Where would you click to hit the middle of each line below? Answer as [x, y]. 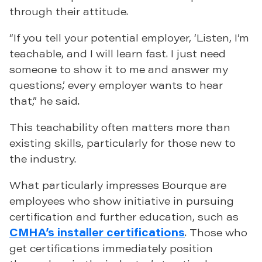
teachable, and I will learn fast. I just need [118, 54]
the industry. [43, 159]
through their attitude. [69, 11]
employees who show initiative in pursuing [122, 201]
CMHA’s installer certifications [97, 232]
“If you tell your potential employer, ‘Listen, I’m [129, 38]
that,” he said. [44, 101]
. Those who [216, 232]
